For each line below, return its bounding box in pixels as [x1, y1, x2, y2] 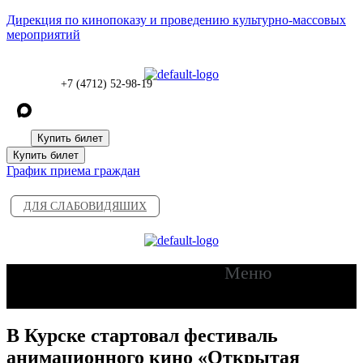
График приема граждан [6, 164, 140, 177]
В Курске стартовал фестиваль [6, 325, 278, 347]
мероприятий [6, 28, 80, 41]
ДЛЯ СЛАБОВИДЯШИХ [23, 200, 147, 212]
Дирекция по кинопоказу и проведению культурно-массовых [6, 13, 346, 27]
